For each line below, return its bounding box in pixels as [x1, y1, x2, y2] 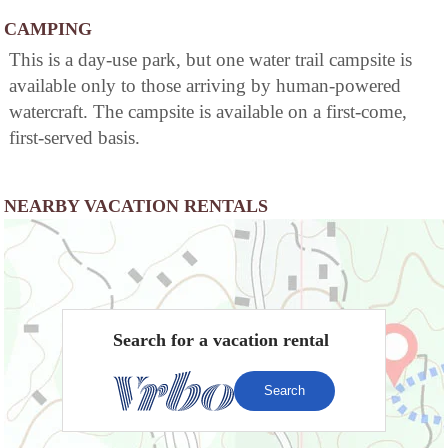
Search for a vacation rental [113, 330, 329, 351]
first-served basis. [9, 127, 140, 149]
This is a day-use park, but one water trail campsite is [9, 49, 412, 71]
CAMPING [4, 19, 92, 40]
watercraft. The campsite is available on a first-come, [9, 101, 407, 123]
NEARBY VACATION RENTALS [4, 196, 268, 217]
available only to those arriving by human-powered [9, 75, 401, 97]
